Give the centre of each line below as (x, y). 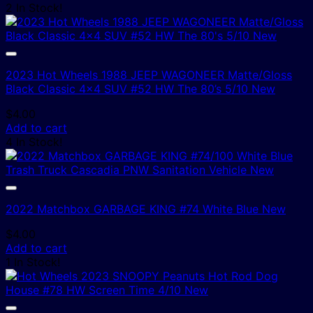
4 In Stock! (34, 141)
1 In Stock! (33, 262)
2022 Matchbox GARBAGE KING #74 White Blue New (146, 209)
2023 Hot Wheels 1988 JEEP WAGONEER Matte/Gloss (149, 74)
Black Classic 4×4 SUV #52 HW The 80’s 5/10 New (140, 88)
